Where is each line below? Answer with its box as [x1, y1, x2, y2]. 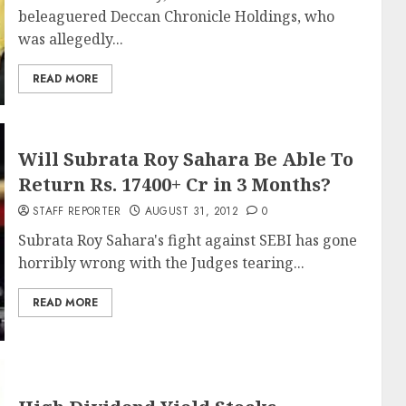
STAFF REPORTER [32, 203, 121, 219]
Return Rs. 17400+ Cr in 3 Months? [17, 172, 331, 197]
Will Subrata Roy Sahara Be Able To [17, 147, 353, 171]
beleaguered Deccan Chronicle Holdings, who [17, 5, 334, 26]
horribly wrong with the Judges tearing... [17, 253, 304, 273]
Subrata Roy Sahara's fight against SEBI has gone [17, 230, 357, 250]
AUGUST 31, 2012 [144, 203, 238, 219]
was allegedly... [17, 28, 123, 49]
